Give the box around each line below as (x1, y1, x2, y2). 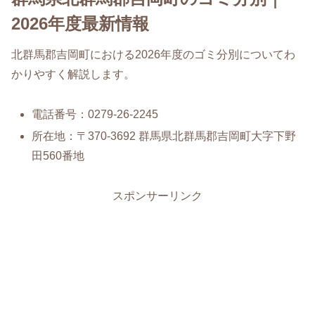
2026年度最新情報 (11, 13, 149, 33)
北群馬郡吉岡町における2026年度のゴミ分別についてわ (11, 48, 295, 60)
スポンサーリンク (112, 189, 202, 202)
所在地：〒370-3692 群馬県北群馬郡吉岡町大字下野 (32, 129, 297, 142)
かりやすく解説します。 (11, 67, 135, 80)
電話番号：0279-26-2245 (32, 108, 159, 120)
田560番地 (32, 149, 85, 162)
